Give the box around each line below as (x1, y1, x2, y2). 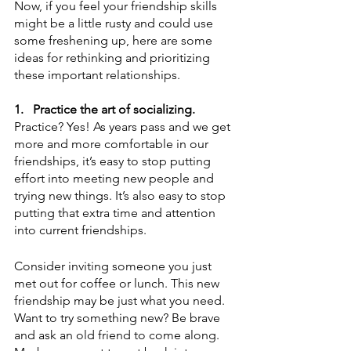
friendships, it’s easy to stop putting (14, 153, 214, 168)
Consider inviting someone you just (14, 258, 215, 273)
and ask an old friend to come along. (14, 327, 223, 342)
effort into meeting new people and (14, 170, 217, 186)
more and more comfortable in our (14, 136, 212, 151)
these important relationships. (14, 67, 183, 82)
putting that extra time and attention (14, 204, 219, 220)
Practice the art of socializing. (33, 101, 195, 117)
